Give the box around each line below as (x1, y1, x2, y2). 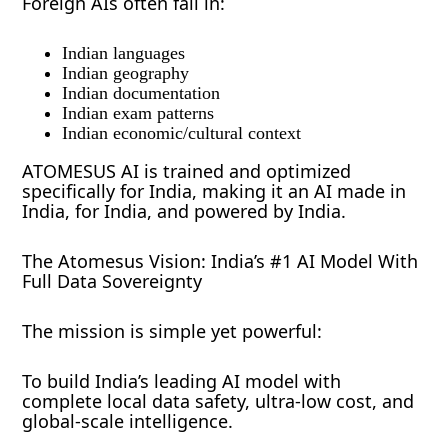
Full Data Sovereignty (22, 269, 203, 294)
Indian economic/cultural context (62, 123, 302, 144)
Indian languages (62, 43, 186, 64)
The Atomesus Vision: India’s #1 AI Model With (22, 249, 419, 274)
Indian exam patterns (62, 103, 215, 124)
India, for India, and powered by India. (22, 199, 347, 224)
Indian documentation (62, 83, 221, 104)
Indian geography (62, 63, 190, 84)
